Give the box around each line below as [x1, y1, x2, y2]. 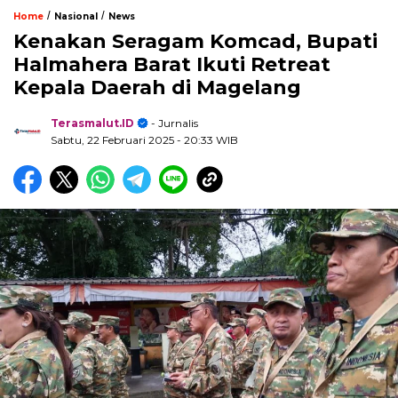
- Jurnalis [148, 116, 198, 131]
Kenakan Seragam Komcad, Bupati [13, 29, 378, 54]
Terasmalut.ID [51, 116, 134, 131]
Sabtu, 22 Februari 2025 [51, 133, 177, 147]
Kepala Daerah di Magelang [13, 76, 301, 100]
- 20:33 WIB [177, 133, 238, 147]
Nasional [54, 11, 98, 23]
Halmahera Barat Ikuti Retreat [13, 52, 330, 77]
